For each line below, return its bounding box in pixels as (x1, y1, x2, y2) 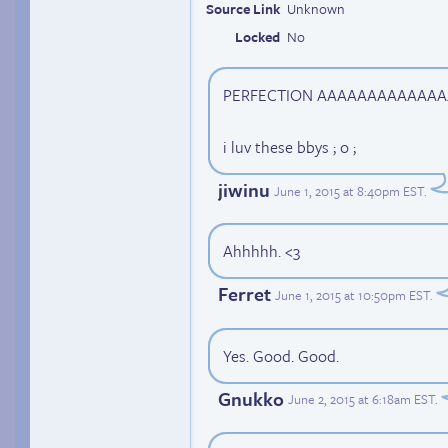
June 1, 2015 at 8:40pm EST (274, 180, 424, 201)
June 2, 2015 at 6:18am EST (288, 389, 435, 410)
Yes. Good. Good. (223, 343, 339, 368)
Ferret (218, 280, 271, 308)
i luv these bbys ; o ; (223, 135, 356, 160)
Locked (235, 26, 280, 47)
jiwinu (218, 176, 270, 204)
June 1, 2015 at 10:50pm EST (275, 284, 430, 305)
